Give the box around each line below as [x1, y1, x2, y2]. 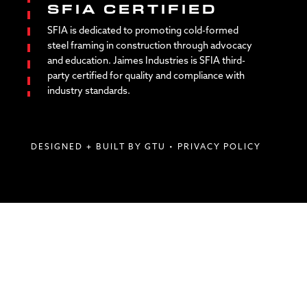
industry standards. [47, 86, 130, 96]
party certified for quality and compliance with [47, 71, 245, 81]
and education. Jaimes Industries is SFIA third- [47, 56, 245, 66]
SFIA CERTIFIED [47, 4, 218, 16]
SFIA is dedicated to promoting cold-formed [47, 26, 238, 36]
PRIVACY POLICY [177, 143, 261, 151]
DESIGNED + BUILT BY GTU [30, 143, 166, 151]
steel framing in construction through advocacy [47, 41, 252, 51]
